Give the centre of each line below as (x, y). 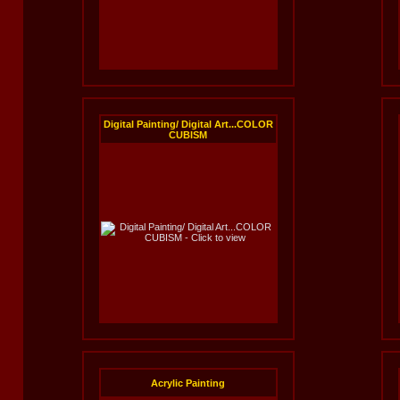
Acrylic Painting (188, 383)
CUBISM (188, 135)
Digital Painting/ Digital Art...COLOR (188, 124)
